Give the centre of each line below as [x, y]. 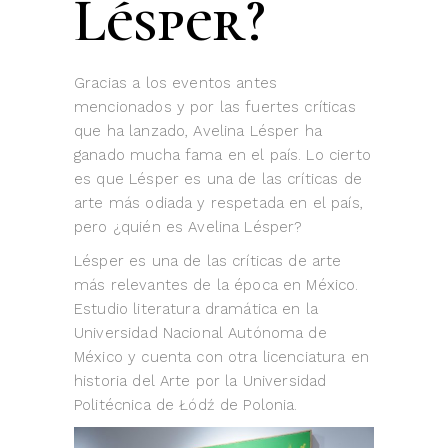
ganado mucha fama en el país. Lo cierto [222, 155]
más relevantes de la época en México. [216, 285]
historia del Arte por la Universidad [200, 381]
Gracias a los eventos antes [176, 83]
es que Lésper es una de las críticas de [218, 179]
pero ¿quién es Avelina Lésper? [188, 227]
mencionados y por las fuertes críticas [215, 107]
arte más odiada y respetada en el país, [218, 203]
